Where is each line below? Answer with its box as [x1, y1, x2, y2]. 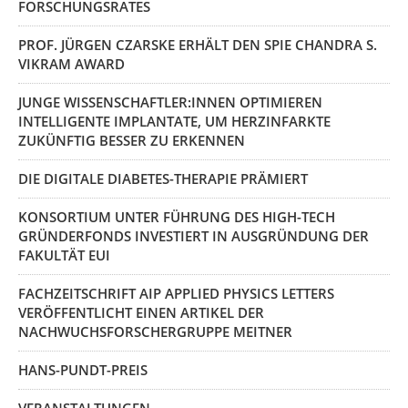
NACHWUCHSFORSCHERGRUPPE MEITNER [18, 322, 292, 341]
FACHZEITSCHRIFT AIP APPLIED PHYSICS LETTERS [18, 284, 334, 302]
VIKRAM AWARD [18, 55, 125, 73]
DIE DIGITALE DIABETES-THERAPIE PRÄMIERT [18, 169, 308, 188]
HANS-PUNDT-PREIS [18, 361, 148, 379]
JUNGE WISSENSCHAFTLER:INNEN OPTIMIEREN [18, 93, 322, 111]
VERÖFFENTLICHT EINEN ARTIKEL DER [18, 303, 264, 321]
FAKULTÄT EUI [18, 246, 110, 264]
